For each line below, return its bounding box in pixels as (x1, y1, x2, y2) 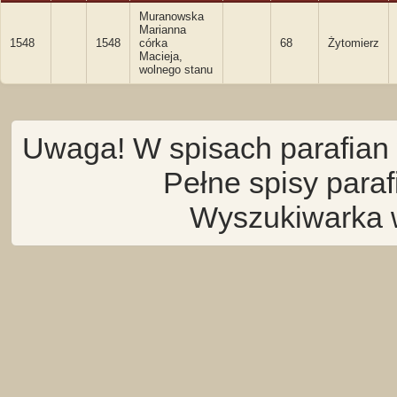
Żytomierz (328, 36, 379, 50)
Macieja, (139, 50, 183, 63)
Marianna (139, 23, 186, 36)
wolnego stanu (139, 63, 213, 76)
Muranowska (139, 10, 204, 23)
